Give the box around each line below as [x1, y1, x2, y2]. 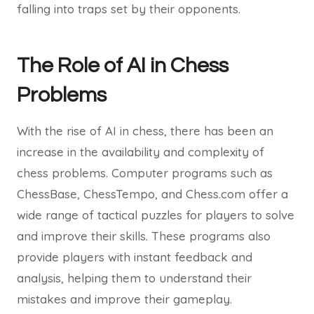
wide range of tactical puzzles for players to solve [17, 207, 294, 222]
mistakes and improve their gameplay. [17, 292, 232, 306]
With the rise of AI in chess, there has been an [17, 123, 273, 138]
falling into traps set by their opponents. [17, 1, 240, 16]
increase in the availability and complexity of [17, 144, 264, 159]
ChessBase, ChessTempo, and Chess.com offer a [17, 186, 288, 201]
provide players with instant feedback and [17, 250, 252, 264]
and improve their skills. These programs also [17, 228, 271, 243]
